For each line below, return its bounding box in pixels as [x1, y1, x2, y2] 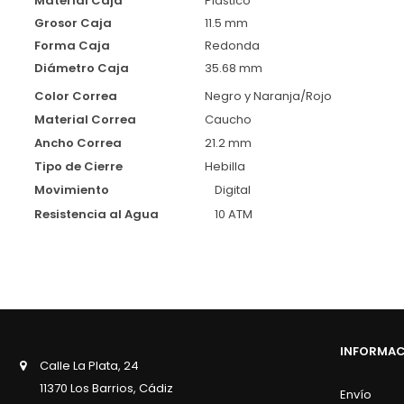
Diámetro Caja [34, 59, 129, 77]
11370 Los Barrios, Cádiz [40, 379, 173, 397]
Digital [215, 180, 251, 198]
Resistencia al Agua [34, 205, 186, 223]
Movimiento [34, 180, 120, 198]
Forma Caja [34, 36, 110, 54]
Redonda [205, 36, 260, 54]
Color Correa [34, 87, 190, 105]
